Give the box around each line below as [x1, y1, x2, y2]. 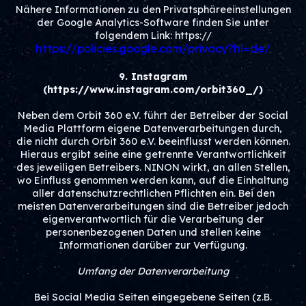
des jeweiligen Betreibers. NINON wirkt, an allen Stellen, [16, 161, 290, 173]
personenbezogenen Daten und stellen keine [45, 226, 261, 238]
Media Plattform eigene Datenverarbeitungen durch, [24, 122, 282, 135]
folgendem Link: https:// [94, 29, 212, 42]
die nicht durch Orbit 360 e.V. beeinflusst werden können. [16, 135, 290, 148]
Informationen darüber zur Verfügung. [59, 239, 247, 251]
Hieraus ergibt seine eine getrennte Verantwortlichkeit [20, 148, 286, 161]
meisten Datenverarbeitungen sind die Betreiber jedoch [18, 200, 288, 212]
